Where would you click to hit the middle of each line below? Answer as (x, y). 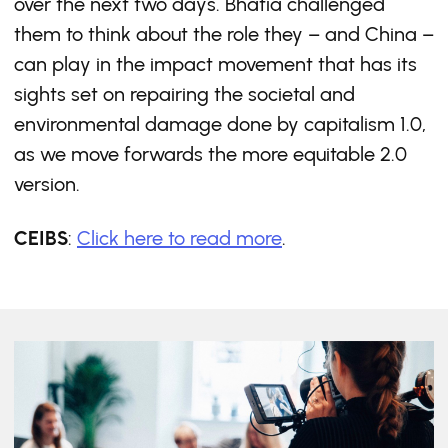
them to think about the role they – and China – (224, 34)
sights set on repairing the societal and (184, 94)
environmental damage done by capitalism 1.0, (220, 124)
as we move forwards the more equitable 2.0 (210, 154)
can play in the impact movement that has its (215, 64)
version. (47, 184)
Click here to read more (179, 238)
